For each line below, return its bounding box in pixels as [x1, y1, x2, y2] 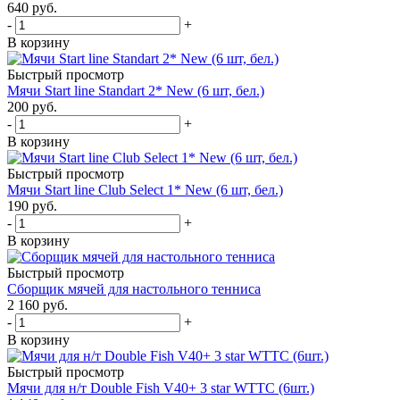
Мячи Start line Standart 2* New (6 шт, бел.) [7, 82, 264, 98]
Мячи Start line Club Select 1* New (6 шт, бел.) [7, 181, 283, 197]
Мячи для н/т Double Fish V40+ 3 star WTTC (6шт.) [7, 379, 314, 396]
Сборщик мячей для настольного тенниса [7, 280, 261, 296]
